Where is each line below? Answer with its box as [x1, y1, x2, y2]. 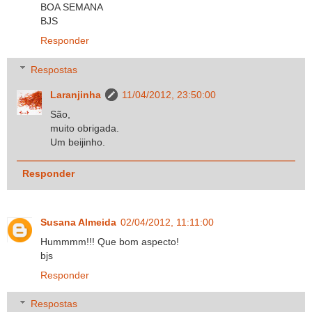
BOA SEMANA [40, 1, 103, 13]
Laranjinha [50, 88, 102, 100]
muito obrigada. [50, 122, 120, 134]
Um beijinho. [50, 136, 106, 148]
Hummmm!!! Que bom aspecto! [40, 235, 179, 247]
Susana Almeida [40, 216, 116, 228]
